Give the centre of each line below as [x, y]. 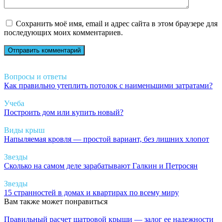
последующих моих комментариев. [63, 33]
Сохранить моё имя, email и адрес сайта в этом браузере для [117, 24]
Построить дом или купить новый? [64, 112]
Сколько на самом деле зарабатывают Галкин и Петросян [101, 166]
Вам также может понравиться [56, 202]
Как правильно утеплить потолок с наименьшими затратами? [108, 86]
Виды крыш [24, 130]
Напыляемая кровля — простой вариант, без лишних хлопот [107, 139]
